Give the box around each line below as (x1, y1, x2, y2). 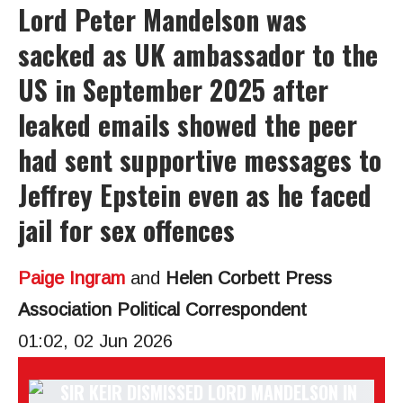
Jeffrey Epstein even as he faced (18, 175, 372, 215)
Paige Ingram (18, 268, 125, 288)
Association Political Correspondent (18, 300, 307, 319)
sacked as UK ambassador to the (18, 34, 378, 75)
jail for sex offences (18, 210, 235, 250)
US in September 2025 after (18, 69, 328, 110)
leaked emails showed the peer (18, 104, 357, 145)
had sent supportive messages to (18, 139, 381, 180)
